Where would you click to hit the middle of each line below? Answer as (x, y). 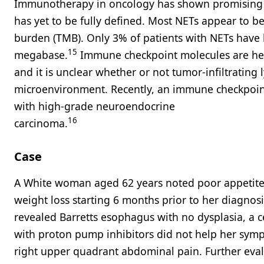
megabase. (41, 55)
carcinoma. (41, 123)
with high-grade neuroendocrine (95, 106)
